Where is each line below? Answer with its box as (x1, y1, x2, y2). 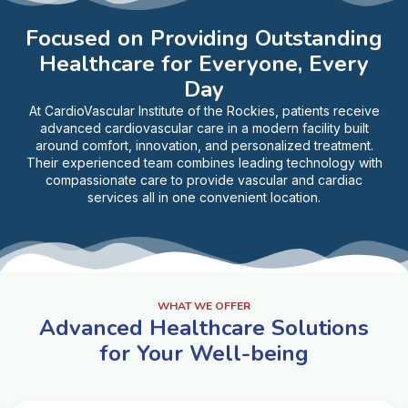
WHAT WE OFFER (158, 298, 250, 313)
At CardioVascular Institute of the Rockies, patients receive (28, 102, 380, 118)
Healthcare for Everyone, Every (39, 48, 369, 78)
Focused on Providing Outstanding (25, 23, 382, 53)
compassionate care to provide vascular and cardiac (46, 171, 362, 188)
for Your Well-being (99, 338, 309, 368)
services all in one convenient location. (87, 189, 321, 205)
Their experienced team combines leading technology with (25, 154, 382, 170)
